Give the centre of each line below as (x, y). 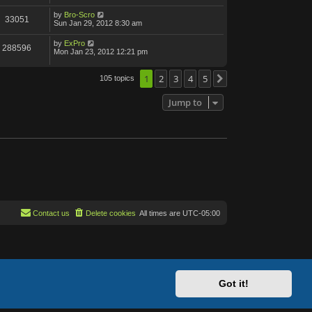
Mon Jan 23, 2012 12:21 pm (101, 51)
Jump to (185, 102)
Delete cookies (111, 213)
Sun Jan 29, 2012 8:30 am (98, 23)
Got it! (234, 284)
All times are (161, 213)
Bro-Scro (79, 14)
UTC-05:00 (201, 213)
